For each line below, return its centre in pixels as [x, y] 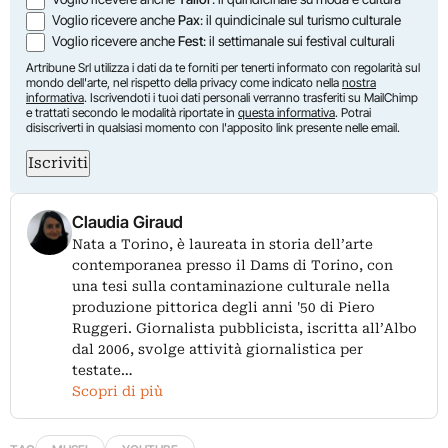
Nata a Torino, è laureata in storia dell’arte [222, 243]
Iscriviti [58, 162]
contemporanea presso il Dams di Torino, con [232, 264]
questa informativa [286, 112]
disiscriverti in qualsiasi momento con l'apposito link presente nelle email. [213, 127]
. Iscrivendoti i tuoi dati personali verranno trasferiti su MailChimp [251, 97]
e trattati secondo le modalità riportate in [132, 112]
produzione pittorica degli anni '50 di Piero [223, 306]
